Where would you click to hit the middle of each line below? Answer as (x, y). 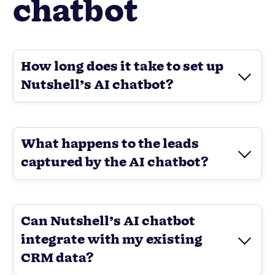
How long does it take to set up (122, 67)
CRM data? (57, 259)
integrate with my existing (112, 240)
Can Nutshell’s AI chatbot (108, 222)
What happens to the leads (110, 145)
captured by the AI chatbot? (115, 163)
